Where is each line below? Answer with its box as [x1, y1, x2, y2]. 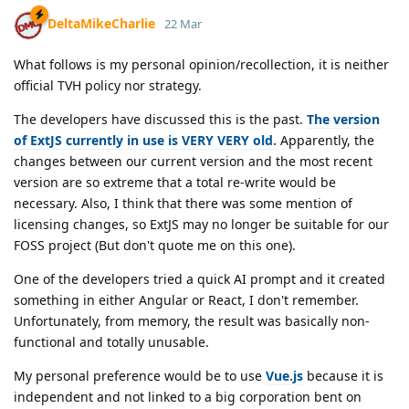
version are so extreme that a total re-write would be [14, 173, 336, 191]
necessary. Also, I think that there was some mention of [14, 194, 352, 212]
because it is [303, 366, 383, 384]
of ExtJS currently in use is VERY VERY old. [14, 131, 277, 149]
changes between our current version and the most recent [14, 152, 372, 170]
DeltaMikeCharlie [47, 15, 155, 33]
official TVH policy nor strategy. [14, 76, 202, 94]
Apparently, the [277, 131, 374, 149]
